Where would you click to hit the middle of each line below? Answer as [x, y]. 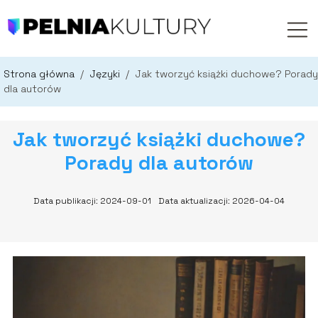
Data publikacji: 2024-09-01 [92, 201]
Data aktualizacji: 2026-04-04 [221, 201]
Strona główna [40, 74]
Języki [106, 74]
